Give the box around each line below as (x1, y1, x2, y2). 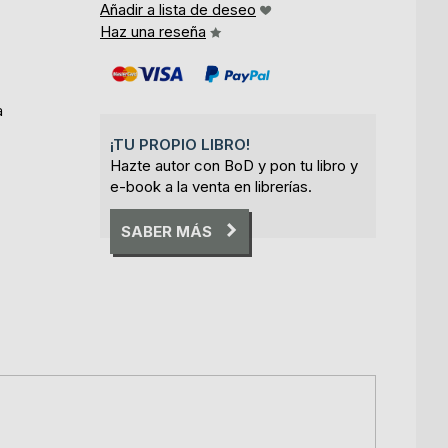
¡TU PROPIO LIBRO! (110, 135, 250, 155)
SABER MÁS (121, 221, 212, 241)
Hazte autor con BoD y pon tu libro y (110, 156, 358, 176)
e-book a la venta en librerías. (110, 177, 312, 197)
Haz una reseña (100, 22, 206, 42)
